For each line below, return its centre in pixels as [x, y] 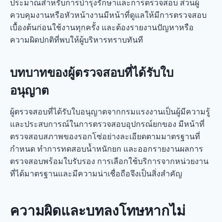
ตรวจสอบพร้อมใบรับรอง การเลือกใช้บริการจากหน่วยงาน [109, 161]
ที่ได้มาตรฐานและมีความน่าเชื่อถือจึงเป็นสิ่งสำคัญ [96, 173]
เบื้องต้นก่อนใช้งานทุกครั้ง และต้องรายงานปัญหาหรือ [102, 27]
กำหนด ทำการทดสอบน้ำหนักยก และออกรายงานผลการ [107, 149]
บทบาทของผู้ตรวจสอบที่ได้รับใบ [92, 72]
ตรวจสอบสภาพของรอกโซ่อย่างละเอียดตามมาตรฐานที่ [105, 136]
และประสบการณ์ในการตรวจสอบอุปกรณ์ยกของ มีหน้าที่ [107, 124]
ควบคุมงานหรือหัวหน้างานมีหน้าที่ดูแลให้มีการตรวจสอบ [108, 15]
